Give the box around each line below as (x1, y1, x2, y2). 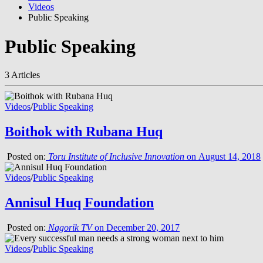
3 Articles (5, 70, 40, 80)
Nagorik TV (48, 222, 92, 232)
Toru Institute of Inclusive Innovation (48, 151, 184, 162)
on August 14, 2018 (184, 151, 261, 162)
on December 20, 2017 (92, 222, 180, 232)
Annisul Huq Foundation (5, 195, 154, 211)
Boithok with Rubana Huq (5, 124, 163, 140)
